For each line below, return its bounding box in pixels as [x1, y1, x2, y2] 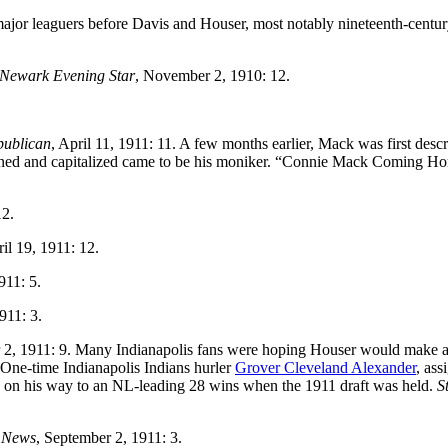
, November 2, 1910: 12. [135, 66, 290, 84]
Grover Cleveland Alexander [235, 358, 416, 376]
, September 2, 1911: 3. [36, 428, 182, 446]
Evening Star [53, 66, 135, 84]
